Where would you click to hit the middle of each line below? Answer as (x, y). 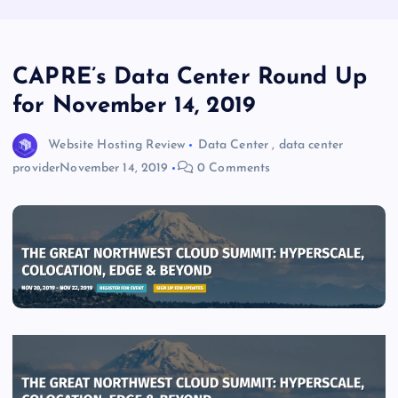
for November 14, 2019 (134, 107)
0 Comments (232, 169)
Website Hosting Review (117, 145)
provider (36, 169)
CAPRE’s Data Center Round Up (190, 78)
